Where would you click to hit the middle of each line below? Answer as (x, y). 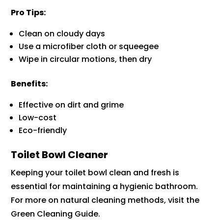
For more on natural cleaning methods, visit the (105, 200)
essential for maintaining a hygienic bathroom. (105, 187)
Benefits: (29, 84)
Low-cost (38, 118)
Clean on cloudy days (62, 34)
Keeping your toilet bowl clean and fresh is (95, 173)
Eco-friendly (43, 131)
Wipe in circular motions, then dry (85, 59)
